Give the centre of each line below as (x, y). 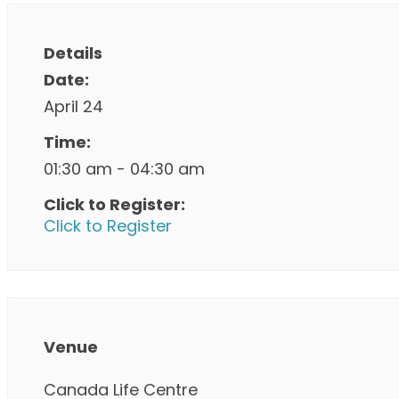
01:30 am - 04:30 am (124, 169)
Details (73, 53)
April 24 (73, 106)
